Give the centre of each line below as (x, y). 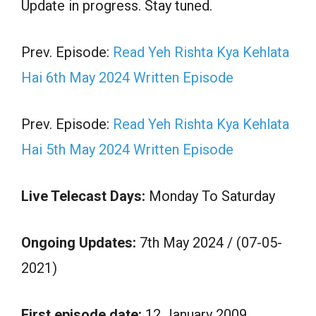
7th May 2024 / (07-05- (209, 242)
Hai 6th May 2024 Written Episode (127, 77)
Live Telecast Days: (83, 196)
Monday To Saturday (210, 196)
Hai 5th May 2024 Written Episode (127, 149)
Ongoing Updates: (79, 242)
